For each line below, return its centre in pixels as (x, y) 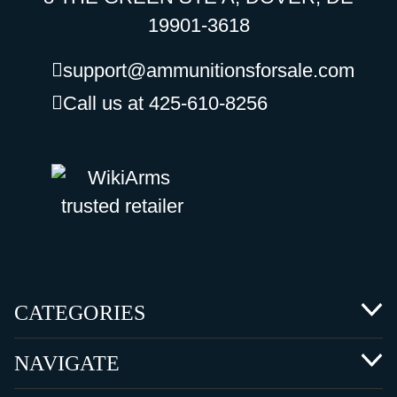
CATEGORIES (80, 313)
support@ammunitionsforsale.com (208, 71)
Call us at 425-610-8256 (165, 104)
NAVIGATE (67, 364)
